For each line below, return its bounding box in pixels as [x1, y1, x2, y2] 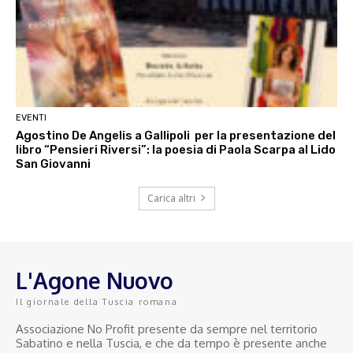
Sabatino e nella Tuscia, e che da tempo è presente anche [16, 335, 327, 351]
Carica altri [147, 191, 195, 205]
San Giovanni [16, 156, 91, 171]
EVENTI [16, 112, 46, 123]
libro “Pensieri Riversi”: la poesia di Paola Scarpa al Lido [16, 142, 336, 157]
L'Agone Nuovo [16, 266, 173, 295]
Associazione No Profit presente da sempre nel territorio [16, 321, 318, 336]
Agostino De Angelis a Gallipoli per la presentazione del [16, 128, 336, 143]
